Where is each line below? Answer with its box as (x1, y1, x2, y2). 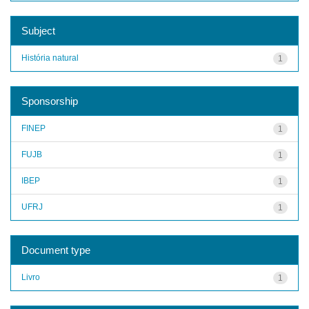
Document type (21, 243, 90, 256)
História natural (21, 52, 79, 63)
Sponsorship (21, 94, 78, 107)
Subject (21, 24, 55, 37)
